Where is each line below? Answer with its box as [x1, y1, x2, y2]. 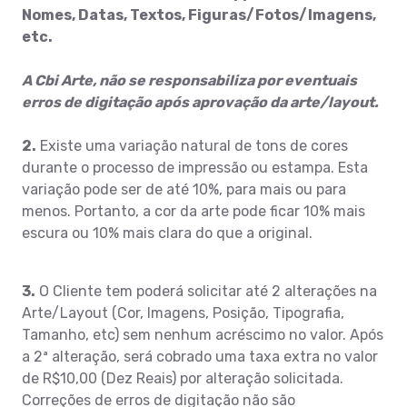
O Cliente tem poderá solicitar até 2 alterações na [35, 282, 377, 300]
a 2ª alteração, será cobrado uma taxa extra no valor [22, 347, 378, 365]
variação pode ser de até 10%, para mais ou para [22, 180, 346, 198]
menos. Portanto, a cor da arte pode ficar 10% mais [22, 202, 365, 220]
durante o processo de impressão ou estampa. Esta [22, 158, 368, 176]
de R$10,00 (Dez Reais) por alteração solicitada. [22, 369, 343, 387]
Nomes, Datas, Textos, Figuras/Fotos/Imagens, [22, 5, 376, 24]
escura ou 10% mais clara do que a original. [22, 223, 313, 242]
